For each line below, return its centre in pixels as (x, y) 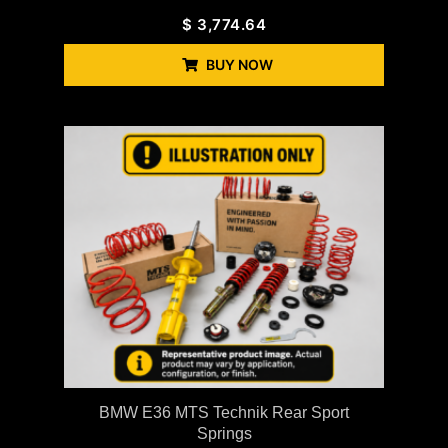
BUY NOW (239, 65)
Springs (224, 433)
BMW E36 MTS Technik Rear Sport (224, 412)
